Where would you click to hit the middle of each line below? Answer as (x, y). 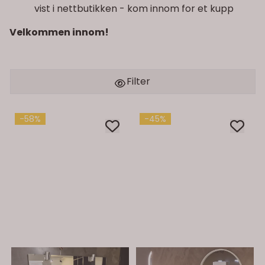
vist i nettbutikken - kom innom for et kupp (134, 8)
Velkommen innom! (59, 32)
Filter (137, 81)
